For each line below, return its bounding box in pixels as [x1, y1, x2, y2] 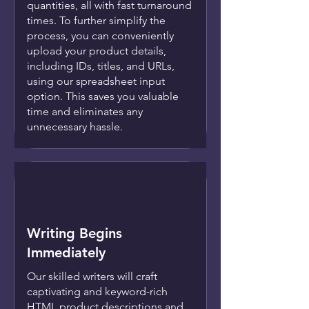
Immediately [27, 244, 106, 261]
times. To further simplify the [27, 14, 166, 28]
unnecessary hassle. [27, 120, 123, 134]
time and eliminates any [27, 105, 143, 119]
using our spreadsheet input [27, 74, 165, 88]
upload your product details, [27, 44, 166, 58]
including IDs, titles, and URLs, [27, 59, 175, 73]
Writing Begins [27, 225, 122, 242]
